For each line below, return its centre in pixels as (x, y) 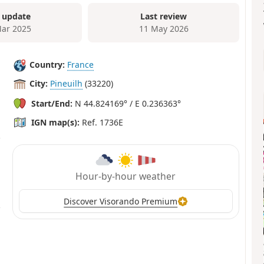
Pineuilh (67, 84)
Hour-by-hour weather (126, 176)
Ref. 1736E (102, 122)
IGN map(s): (56, 122)
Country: (47, 65)
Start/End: (52, 103)
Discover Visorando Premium (121, 201)
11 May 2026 (164, 29)
